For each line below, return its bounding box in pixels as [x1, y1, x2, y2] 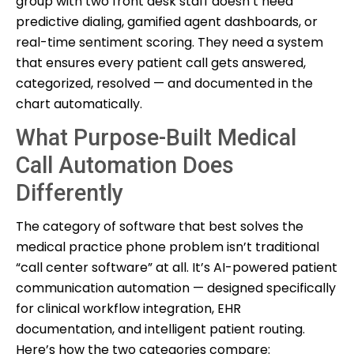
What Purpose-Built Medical [16, 123, 296, 151]
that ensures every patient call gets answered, [16, 53, 306, 72]
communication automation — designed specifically [16, 278, 336, 297]
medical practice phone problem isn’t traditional [16, 237, 319, 256]
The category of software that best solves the [16, 217, 303, 235]
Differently [16, 179, 123, 206]
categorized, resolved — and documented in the [16, 73, 313, 92]
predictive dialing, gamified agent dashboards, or [16, 12, 318, 31]
